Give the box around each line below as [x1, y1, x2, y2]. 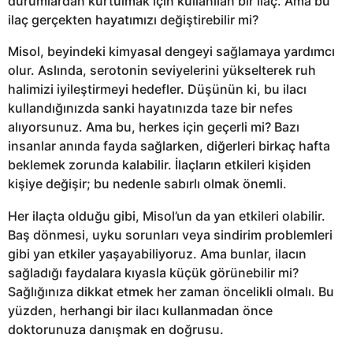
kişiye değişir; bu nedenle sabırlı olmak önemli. [8, 176, 287, 192]
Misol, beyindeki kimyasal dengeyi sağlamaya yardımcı [8, 43, 335, 60]
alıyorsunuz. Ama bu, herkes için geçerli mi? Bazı [8, 119, 299, 136]
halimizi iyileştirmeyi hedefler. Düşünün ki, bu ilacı [8, 81, 307, 98]
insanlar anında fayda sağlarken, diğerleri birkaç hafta [8, 138, 330, 154]
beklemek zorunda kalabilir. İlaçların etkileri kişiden [8, 157, 311, 173]
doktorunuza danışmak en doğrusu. [8, 321, 224, 337]
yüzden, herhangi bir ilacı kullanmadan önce [8, 302, 273, 318]
